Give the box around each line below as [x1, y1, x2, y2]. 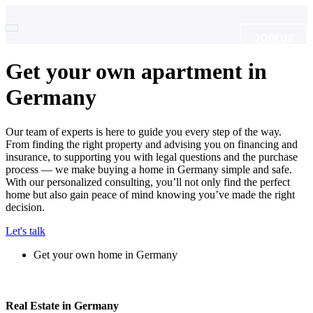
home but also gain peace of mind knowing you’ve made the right [6, 188, 295, 201]
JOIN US [254, 31, 293, 44]
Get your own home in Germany [34, 248, 177, 261]
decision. [6, 201, 45, 213]
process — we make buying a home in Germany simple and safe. [6, 163, 292, 175]
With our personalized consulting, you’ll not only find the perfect [6, 175, 290, 188]
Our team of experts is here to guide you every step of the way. [6, 125, 282, 138]
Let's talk [6, 224, 45, 237]
